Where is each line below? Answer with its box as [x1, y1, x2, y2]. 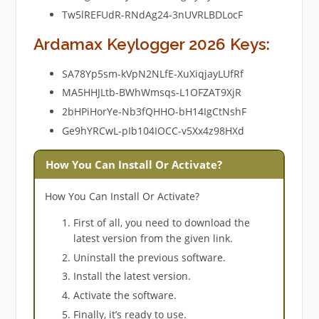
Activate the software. [73, 288, 177, 303]
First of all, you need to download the [73, 216, 250, 230]
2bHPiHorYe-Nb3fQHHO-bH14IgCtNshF [61, 104, 246, 118]
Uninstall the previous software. [73, 250, 226, 264]
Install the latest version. [73, 269, 191, 283]
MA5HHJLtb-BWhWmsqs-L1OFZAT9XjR [61, 85, 241, 100]
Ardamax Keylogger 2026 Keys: [33, 34, 270, 53]
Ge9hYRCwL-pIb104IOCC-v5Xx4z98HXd [61, 123, 244, 137]
